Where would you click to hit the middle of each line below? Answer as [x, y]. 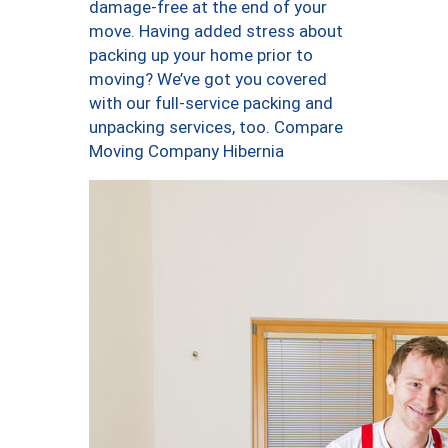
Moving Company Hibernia [186, 151]
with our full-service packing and [211, 103]
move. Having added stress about [216, 31]
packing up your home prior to [201, 55]
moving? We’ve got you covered [208, 79]
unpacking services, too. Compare [216, 127]
